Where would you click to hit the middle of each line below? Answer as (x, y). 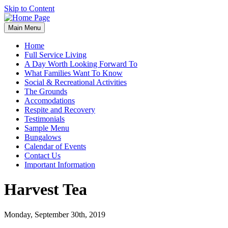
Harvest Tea (46, 190)
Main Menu (24, 28)
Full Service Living (55, 55)
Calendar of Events (55, 146)
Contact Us (42, 155)
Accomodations (50, 101)
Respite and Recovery (60, 110)
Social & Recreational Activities (76, 82)
